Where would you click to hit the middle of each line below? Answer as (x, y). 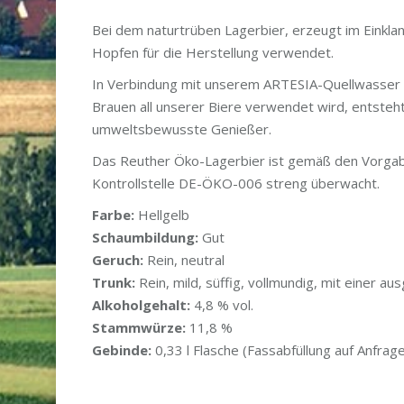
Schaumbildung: (145, 238)
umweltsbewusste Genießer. (182, 129)
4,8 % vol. (222, 305)
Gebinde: (122, 350)
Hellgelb (162, 215)
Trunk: (114, 283)
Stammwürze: (139, 328)
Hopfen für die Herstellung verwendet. (213, 53)
